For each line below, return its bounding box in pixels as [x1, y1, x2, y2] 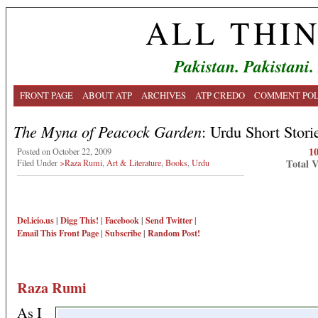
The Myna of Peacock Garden [13, 121, 202, 142]
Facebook [105, 214, 139, 227]
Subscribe [105, 226, 141, 240]
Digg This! [60, 214, 99, 227]
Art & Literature [106, 157, 161, 168]
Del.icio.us [17, 214, 54, 227]
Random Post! [148, 226, 200, 240]
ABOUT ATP [82, 89, 132, 102]
